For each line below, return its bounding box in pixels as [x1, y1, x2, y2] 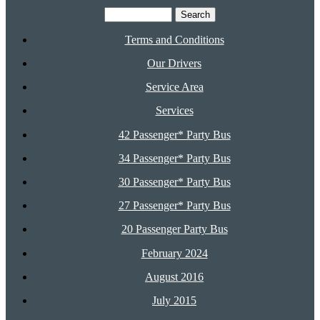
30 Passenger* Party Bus [118, 175, 231, 188]
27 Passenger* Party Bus [118, 199, 231, 211]
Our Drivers [147, 56, 201, 69]
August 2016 [145, 270, 204, 283]
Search [104, 6, 135, 19]
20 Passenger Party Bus [121, 222, 228, 235]
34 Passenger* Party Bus [118, 151, 231, 164]
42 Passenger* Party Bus [118, 128, 231, 141]
